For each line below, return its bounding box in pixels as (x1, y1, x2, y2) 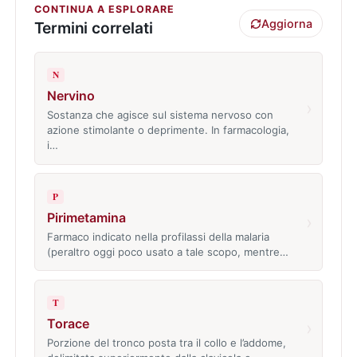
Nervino (46, 88, 95, 104)
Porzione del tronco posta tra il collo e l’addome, (46, 336, 286, 350)
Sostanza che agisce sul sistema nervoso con (46, 108, 273, 122)
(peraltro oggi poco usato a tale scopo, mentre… (46, 245, 288, 258)
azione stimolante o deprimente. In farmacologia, (46, 124, 289, 137)
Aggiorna (261, 17, 312, 31)
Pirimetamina (46, 209, 126, 226)
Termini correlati (33, 18, 153, 37)
